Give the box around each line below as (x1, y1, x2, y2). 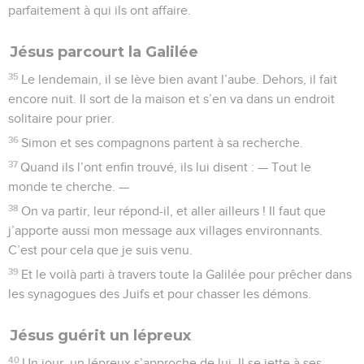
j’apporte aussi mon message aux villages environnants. (8, 223, 323, 237)
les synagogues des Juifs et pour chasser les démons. (8, 287, 311, 301)
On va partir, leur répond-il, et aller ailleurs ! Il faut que (21, 204, 327, 218)
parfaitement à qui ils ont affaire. (8, 3, 191, 17)
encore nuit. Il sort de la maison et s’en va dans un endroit (8, 92, 335, 106)
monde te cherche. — (8, 180, 129, 193)
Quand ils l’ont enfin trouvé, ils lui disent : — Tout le (20, 160, 312, 174)
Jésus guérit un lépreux (10, 326, 191, 344)
